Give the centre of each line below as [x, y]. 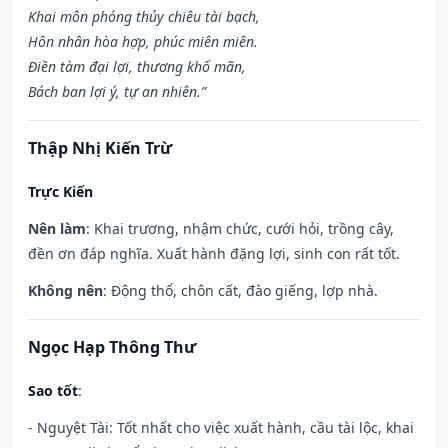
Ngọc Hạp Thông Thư [112, 347]
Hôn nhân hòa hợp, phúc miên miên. [143, 42]
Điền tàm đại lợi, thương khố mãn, [137, 67]
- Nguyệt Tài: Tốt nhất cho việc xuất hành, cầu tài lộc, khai [221, 428]
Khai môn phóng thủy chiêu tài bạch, [144, 17]
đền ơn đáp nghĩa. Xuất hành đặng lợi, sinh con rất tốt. [214, 254]
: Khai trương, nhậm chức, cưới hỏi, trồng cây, [240, 229]
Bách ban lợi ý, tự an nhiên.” [117, 92]
